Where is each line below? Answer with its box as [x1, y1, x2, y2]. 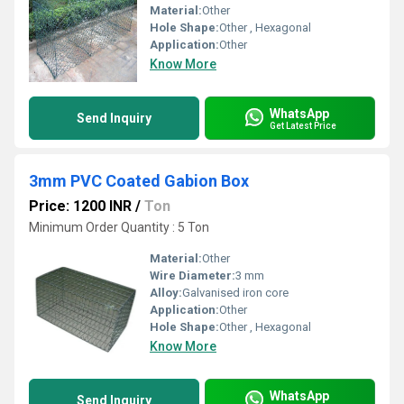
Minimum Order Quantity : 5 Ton [29, 220, 209, 234]
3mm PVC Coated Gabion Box [29, 171, 249, 190]
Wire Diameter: [150, 269, 235, 282]
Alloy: [150, 286, 182, 299]
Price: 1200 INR [29, 197, 132, 215]
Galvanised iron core [182, 286, 289, 299]
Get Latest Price [270, 120, 336, 131]
